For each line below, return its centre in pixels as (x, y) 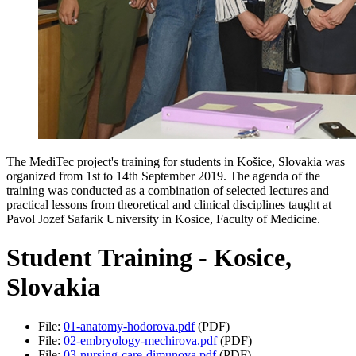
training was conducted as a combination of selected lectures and (168, 190)
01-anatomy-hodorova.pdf (129, 326)
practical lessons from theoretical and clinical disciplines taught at (169, 204)
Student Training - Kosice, (149, 258)
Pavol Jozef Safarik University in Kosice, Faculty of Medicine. (163, 219)
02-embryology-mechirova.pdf (140, 340)
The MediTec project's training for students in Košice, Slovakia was (176, 161)
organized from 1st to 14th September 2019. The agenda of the (163, 176)
